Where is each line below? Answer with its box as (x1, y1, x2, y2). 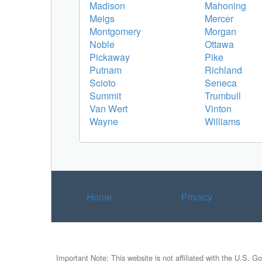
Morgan (205, 24, 236, 38)
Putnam (89, 63, 122, 77)
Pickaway (89, 50, 130, 64)
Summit (89, 88, 121, 102)
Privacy (181, 189, 212, 204)
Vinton (205, 101, 232, 115)
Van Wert (89, 101, 127, 115)
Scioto (89, 75, 116, 89)
